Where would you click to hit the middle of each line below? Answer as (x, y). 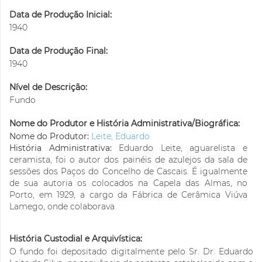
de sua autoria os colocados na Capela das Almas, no (128, 183)
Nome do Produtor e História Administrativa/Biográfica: (125, 124)
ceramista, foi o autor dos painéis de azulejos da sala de (128, 160)
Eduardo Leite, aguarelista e (183, 148)
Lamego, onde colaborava (62, 207)
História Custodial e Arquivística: (76, 239)
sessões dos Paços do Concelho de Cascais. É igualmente (128, 172)
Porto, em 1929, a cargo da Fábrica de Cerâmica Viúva (128, 195)
